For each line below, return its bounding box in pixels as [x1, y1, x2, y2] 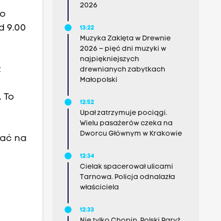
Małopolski [79, 76, 117, 84]
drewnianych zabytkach [79, 66, 165, 74]
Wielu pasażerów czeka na [79, 120, 173, 127]
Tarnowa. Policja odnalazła [79, 174, 175, 181]
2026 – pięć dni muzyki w [79, 45, 166, 53]
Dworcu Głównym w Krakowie [79, 130, 182, 138]
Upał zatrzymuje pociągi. [79, 110, 167, 117]
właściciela [79, 184, 119, 191]
